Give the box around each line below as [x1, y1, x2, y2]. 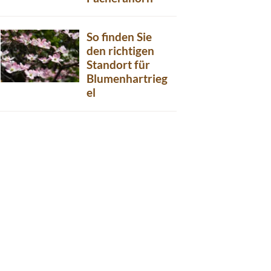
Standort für [87, 57, 150, 72]
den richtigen [87, 44, 154, 58]
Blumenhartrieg [87, 71, 168, 86]
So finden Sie [87, 30, 152, 44]
